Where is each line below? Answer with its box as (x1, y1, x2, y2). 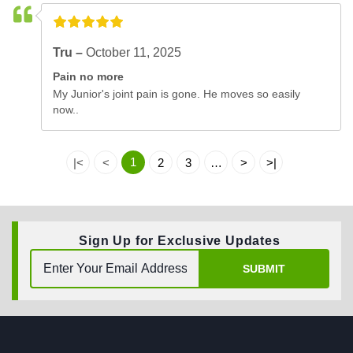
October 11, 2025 (86, 46, 182, 60)
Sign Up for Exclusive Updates (79, 234, 281, 248)
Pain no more (53, 70, 124, 84)
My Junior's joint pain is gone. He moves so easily (53, 87, 301, 101)
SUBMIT (243, 262, 285, 275)
